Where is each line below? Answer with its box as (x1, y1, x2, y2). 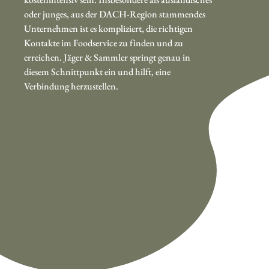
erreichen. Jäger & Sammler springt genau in (24, 50, 190, 64)
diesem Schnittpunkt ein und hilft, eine (24, 65, 171, 78)
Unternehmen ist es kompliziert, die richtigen (24, 22, 193, 35)
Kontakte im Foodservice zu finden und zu (24, 36, 183, 49)
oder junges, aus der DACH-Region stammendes (24, 7, 205, 20)
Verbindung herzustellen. (24, 79, 118, 92)
